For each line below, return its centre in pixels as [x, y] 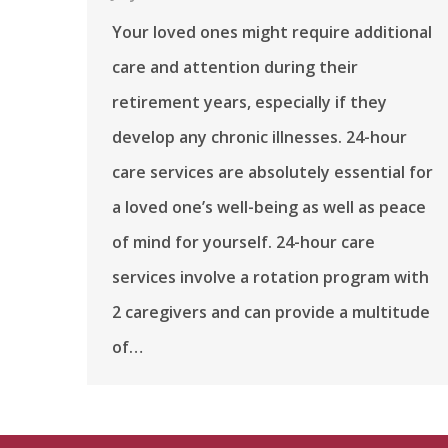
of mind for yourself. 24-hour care [243, 241]
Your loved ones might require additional [272, 31]
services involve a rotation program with [270, 276]
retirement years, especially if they [249, 101]
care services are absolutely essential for [272, 171]
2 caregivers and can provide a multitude [271, 311]
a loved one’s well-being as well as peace [269, 206]
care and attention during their [235, 66]
